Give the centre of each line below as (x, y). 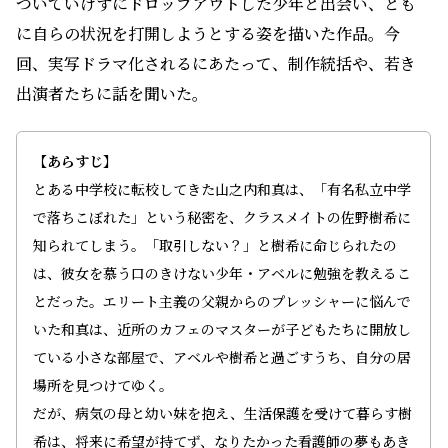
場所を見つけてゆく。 (103, 385)
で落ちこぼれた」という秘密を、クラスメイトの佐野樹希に (222, 217)
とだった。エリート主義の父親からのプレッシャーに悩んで (222, 301)
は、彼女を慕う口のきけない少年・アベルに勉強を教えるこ (222, 273)
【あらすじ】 (75, 161)
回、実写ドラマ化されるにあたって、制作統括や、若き (216, 64)
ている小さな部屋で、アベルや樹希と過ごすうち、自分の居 (222, 357)
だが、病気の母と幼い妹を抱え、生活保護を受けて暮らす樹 (222, 413)
